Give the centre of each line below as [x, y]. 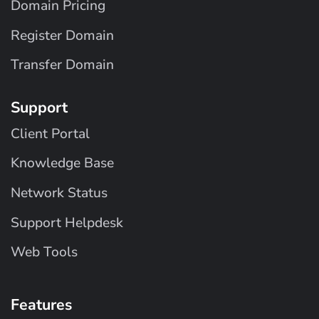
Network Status [59, 193]
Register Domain [62, 35]
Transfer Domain [62, 65]
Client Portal [50, 134]
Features [41, 304]
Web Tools [44, 252]
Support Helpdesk [67, 223]
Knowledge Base [62, 163]
